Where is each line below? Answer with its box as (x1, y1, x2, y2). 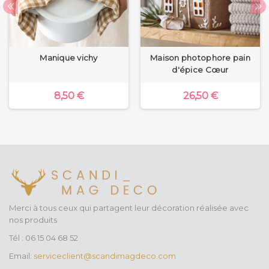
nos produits (9, 215, 57, 225)
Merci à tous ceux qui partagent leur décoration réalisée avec (9, 203, 249, 213)
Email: (9, 251, 34, 261)
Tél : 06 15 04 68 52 (9, 233, 78, 243)
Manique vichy (40, 53, 98, 63)
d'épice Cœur (172, 65, 229, 75)
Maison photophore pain (150, 53, 250, 63)
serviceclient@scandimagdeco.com (34, 251, 176, 261)
